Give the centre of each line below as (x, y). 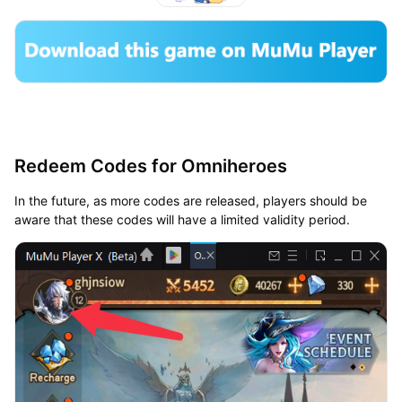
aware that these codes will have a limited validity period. (182, 219)
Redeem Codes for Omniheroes (150, 166)
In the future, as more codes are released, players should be (190, 200)
